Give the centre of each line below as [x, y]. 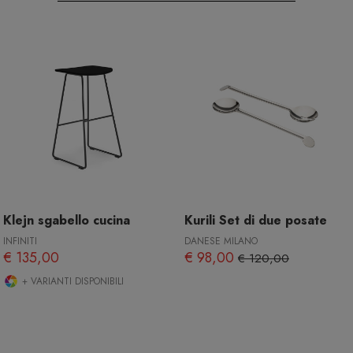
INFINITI [20, 242]
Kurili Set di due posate [256, 221]
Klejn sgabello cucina [67, 221]
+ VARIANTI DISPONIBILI [71, 282]
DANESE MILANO [221, 242]
